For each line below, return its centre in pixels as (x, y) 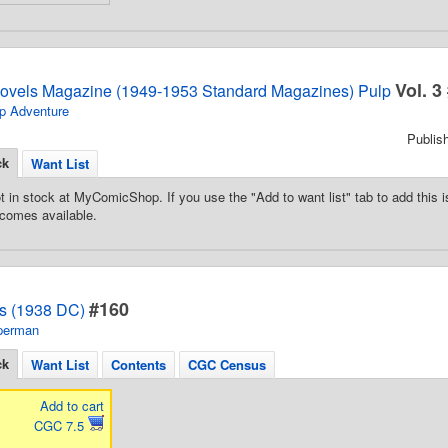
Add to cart (71, 405)
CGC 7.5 (60, 425)
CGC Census (227, 364)
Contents (138, 364)
